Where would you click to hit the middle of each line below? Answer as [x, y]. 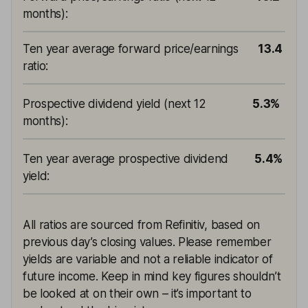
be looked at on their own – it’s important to [137, 293]
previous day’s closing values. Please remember [147, 242]
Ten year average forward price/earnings [131, 48]
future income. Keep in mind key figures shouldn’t [152, 276]
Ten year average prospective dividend [126, 158]
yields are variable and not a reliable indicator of [148, 259]
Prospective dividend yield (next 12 [114, 103]
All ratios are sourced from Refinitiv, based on [141, 224]
